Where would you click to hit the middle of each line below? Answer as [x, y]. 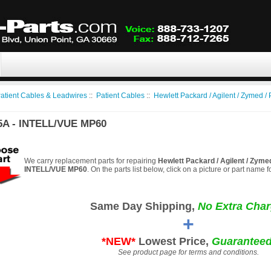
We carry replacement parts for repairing [91, 161]
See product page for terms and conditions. [188, 253]
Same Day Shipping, [144, 207]
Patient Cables [120, 96]
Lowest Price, [173, 242]
